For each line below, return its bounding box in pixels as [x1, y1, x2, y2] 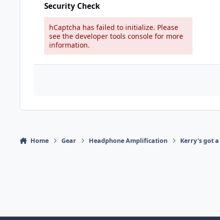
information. [49, 40, 90, 50]
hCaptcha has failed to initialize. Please [49, 22, 178, 32]
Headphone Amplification [89, 136, 168, 145]
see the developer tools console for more [49, 31, 183, 41]
